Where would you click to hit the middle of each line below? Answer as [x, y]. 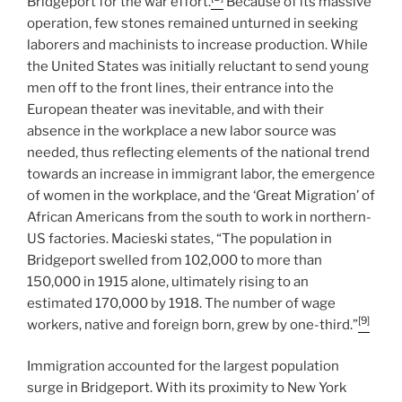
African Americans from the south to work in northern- [199, 217]
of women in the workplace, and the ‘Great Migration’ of [201, 195]
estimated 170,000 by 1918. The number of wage [181, 303]
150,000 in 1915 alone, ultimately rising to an [168, 281]
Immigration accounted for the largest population [183, 367]
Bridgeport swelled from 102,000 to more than [175, 260]
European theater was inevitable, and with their [175, 109]
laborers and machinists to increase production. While [197, 44]
